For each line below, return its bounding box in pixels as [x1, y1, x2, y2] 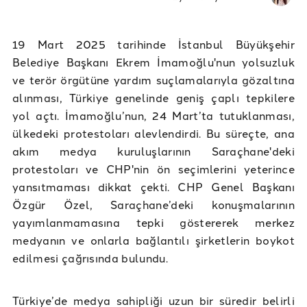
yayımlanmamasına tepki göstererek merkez [12, 214, 295, 230]
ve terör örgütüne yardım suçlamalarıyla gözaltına [12, 71, 295, 87]
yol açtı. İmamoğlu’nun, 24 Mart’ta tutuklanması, [12, 107, 295, 123]
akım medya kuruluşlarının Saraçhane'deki [12, 143, 295, 158]
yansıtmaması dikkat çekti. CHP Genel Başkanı [12, 178, 295, 194]
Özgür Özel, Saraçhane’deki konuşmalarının [12, 196, 295, 212]
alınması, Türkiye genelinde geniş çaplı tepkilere [12, 89, 295, 105]
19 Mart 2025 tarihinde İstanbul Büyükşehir [12, 36, 295, 51]
